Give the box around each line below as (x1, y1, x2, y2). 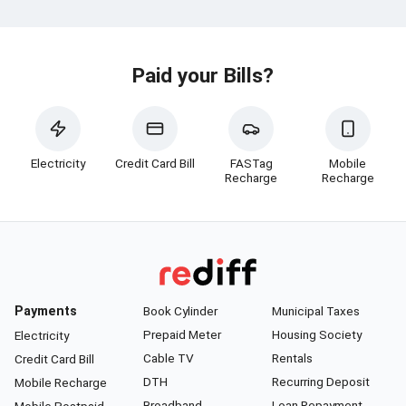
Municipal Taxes (272, 304, 360, 319)
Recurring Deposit (272, 374, 370, 390)
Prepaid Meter (143, 327, 221, 343)
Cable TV (143, 351, 194, 366)
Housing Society (272, 327, 362, 343)
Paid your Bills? (132, 63, 274, 89)
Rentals (272, 351, 313, 366)
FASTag (229, 156, 273, 171)
